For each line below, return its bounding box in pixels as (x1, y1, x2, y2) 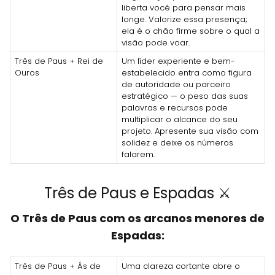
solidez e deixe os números (122, 136, 233, 149)
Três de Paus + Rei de (15, 55, 103, 67)
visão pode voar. (122, 36, 190, 48)
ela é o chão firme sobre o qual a (122, 25, 260, 37)
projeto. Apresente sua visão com (122, 125, 258, 137)
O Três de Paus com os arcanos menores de (10, 210, 265, 226)
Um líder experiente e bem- (122, 55, 235, 67)
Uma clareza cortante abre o (122, 260, 240, 272)
